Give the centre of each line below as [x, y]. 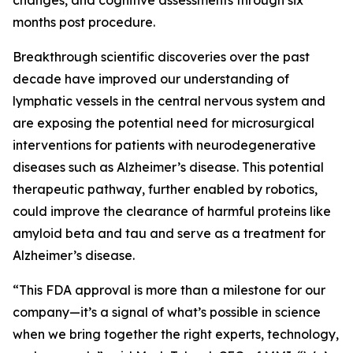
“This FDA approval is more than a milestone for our [169, 290]
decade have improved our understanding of [151, 79]
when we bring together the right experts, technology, [176, 334]
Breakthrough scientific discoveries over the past [161, 57]
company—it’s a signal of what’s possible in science [167, 312]
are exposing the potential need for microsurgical [163, 123]
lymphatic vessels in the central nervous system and [169, 101]
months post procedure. [84, 22]
